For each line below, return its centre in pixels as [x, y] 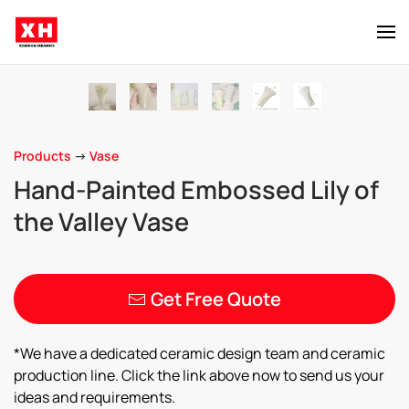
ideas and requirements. [94, 397]
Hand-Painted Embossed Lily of [196, 189]
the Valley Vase [101, 221]
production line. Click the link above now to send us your [199, 375]
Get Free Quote [216, 299]
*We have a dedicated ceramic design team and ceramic [199, 353]
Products [42, 156]
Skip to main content [110, 52]
